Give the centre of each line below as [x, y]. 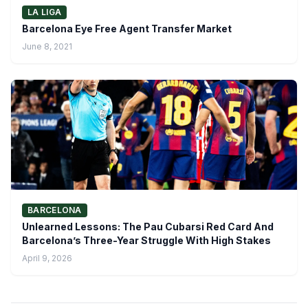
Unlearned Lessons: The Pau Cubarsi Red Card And [148, 226]
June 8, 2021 [47, 46]
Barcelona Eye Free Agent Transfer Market [127, 28]
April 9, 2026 [47, 258]
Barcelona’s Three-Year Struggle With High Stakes [146, 240]
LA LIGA [45, 12]
